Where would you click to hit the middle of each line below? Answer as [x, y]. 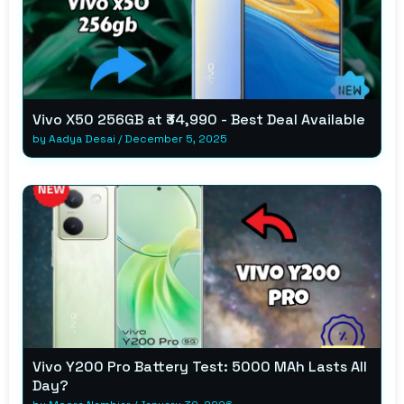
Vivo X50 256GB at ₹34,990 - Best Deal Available [199, 119]
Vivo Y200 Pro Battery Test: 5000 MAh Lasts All [200, 366]
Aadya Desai [82, 138]
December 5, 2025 [176, 138]
